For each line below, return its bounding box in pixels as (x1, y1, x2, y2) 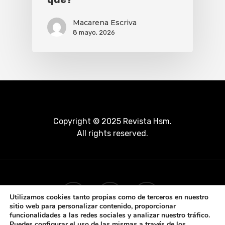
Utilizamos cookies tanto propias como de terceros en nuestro (10, 192, 208, 202)
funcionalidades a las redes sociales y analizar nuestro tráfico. (10, 210, 210, 220)
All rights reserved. (77, 129, 148, 138)
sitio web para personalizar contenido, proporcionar (10, 201, 176, 211)
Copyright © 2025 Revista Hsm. (53, 117, 172, 126)
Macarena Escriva (73, 18, 137, 27)
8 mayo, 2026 (73, 28, 115, 36)
